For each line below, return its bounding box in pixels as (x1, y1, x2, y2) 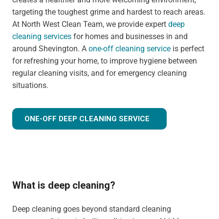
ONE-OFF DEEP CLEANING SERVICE (24, 114, 150, 124)
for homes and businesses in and (71, 32, 188, 42)
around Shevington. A (12, 44, 88, 54)
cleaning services (12, 32, 71, 42)
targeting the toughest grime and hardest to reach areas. (12, 7, 205, 17)
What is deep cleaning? (12, 179, 115, 192)
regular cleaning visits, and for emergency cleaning (12, 68, 187, 78)
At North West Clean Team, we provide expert (12, 20, 168, 29)
